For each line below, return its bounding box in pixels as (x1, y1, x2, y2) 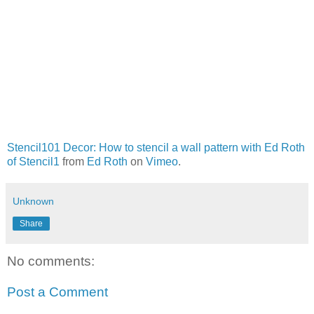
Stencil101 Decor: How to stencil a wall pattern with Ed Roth (7, 141, 305, 153)
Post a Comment (7, 284, 108, 299)
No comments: (7, 254, 95, 269)
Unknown (13, 195, 54, 207)
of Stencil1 (7, 155, 60, 168)
